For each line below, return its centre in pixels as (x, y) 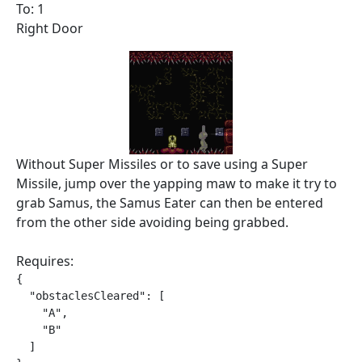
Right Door (50, 28)
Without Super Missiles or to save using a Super (162, 164)
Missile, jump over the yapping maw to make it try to (177, 183)
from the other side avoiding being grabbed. (152, 222)
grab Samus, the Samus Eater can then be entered (170, 203)
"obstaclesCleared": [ (90, 296)
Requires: (45, 261)
